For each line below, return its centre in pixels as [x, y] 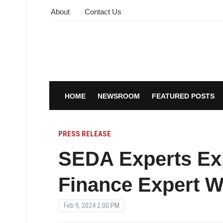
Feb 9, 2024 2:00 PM [92, 206]
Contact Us [103, 12]
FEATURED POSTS [183, 96]
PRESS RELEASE [85, 134]
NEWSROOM [118, 96]
